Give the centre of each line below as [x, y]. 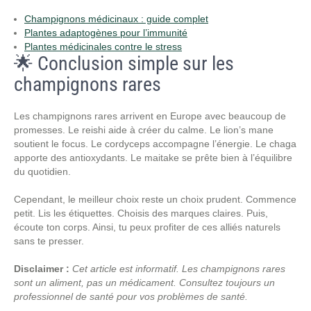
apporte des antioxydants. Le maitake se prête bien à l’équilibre [153, 158]
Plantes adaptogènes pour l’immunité [106, 33]
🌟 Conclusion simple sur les [124, 64]
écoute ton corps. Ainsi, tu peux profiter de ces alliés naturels [147, 227]
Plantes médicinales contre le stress [103, 47]
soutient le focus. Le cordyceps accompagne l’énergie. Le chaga [155, 144]
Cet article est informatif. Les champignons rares [179, 269]
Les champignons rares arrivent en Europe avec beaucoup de [150, 116]
